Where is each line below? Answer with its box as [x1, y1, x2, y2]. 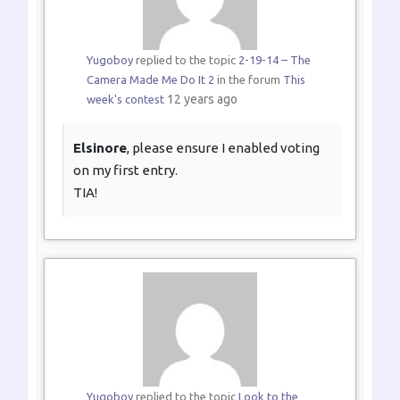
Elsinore [73, 140, 127, 156]
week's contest [86, 93, 164, 106]
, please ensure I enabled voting [127, 140, 320, 156]
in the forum [213, 73, 283, 87]
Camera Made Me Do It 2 [86, 73, 214, 87]
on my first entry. [73, 162, 178, 179]
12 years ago [166, 92, 237, 107]
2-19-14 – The [237, 54, 311, 67]
